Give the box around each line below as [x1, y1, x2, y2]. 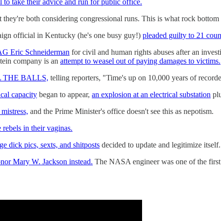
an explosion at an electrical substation [92, 90, 211, 99]
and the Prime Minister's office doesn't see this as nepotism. [28, 107, 214, 115]
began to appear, [37, 90, 92, 99]
